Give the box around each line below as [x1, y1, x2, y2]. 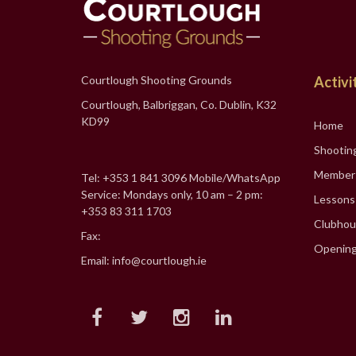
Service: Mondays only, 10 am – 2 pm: [81, 188, 263, 202]
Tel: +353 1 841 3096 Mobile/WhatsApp [81, 171, 281, 185]
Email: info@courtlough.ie [81, 253, 207, 268]
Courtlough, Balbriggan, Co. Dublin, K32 [81, 98, 277, 112]
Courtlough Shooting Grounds [81, 73, 232, 87]
